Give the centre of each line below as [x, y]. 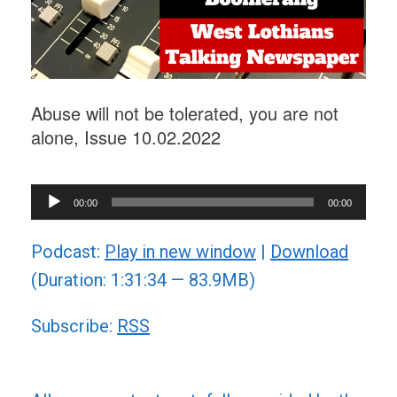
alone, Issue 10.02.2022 [126, 136]
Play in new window [180, 251]
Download [309, 251]
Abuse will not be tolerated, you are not [185, 113]
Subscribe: [74, 326]
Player [54, 226]
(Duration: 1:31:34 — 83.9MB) [143, 280]
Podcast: [68, 251]
